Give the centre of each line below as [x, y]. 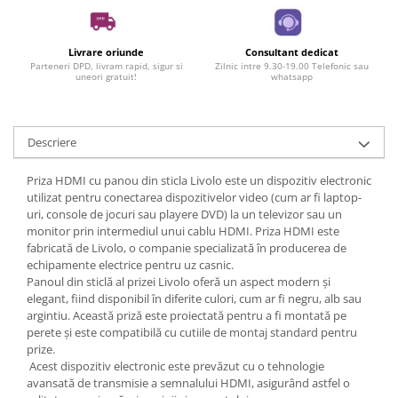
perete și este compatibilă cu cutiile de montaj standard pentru [192, 333]
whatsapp [292, 77]
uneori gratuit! [106, 77]
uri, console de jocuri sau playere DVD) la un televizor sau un [184, 215]
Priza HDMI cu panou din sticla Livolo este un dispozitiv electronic [199, 181]
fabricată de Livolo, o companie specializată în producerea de [187, 248]
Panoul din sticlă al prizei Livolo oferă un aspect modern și [179, 282]
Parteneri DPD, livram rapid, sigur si [106, 66]
